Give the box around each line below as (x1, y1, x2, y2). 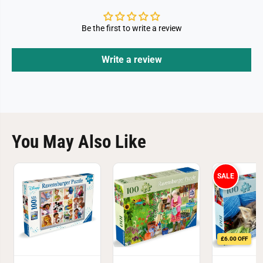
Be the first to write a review (81, 23, 182, 33)
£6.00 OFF (220, 235, 248, 242)
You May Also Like (12, 131, 146, 153)
